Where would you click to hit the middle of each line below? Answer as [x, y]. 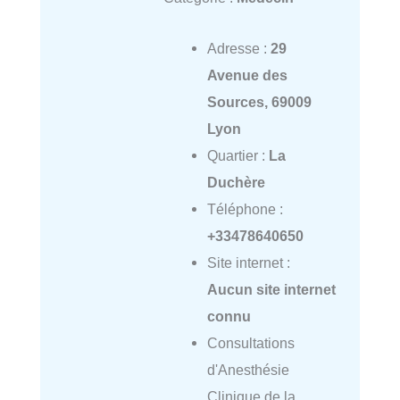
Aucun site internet [271, 289]
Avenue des [247, 75]
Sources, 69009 [259, 101]
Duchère [236, 182]
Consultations [250, 342]
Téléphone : [245, 208]
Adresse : [238, 48]
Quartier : [237, 155]
